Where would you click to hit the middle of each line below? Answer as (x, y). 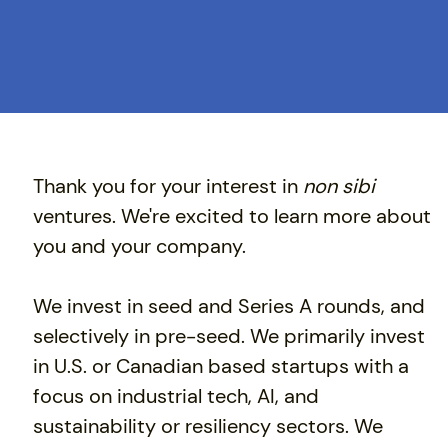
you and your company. (140, 246)
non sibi (339, 186)
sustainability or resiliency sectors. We (208, 426)
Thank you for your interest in (168, 186)
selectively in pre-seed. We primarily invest (229, 336)
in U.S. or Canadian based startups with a (221, 366)
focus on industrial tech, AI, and (176, 396)
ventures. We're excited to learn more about (232, 216)
